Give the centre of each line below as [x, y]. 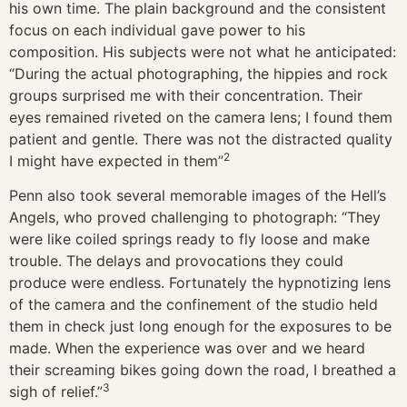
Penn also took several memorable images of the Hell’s [198, 196]
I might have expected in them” [116, 160]
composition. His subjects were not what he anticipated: [203, 51]
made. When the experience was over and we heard [187, 348]
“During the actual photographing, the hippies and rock [199, 73]
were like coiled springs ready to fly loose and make [189, 239]
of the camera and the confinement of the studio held [194, 305]
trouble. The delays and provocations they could [176, 261]
